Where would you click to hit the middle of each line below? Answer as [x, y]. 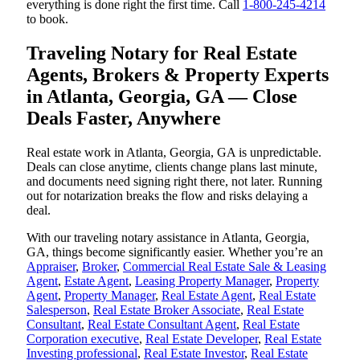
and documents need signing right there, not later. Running [174, 181]
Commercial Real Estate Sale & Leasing [225, 266]
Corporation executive [83, 338]
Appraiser [51, 266]
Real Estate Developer [202, 338]
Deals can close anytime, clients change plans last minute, [172, 166]
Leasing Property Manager [202, 280]
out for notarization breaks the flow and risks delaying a [167, 195]
